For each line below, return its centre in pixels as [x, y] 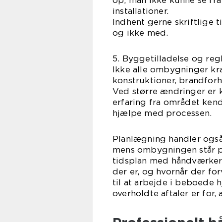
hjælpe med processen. [162, 113]
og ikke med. [140, 33]
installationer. [140, 11]
